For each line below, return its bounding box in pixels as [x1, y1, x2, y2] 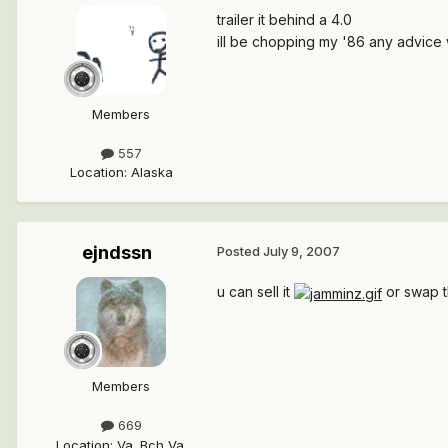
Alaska [130, 164, 173, 181]
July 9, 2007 [263, 243, 340, 260]
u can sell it [217, 283, 294, 301]
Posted [217, 243, 263, 260]
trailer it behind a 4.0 [217, 11, 352, 29]
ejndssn [82, 242, 152, 264]
